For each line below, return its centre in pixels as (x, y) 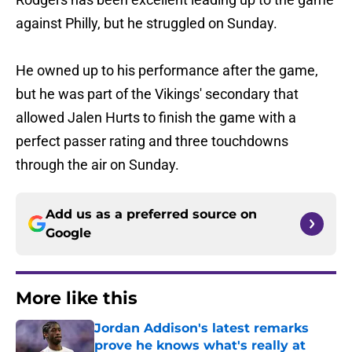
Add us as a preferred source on (151, 214)
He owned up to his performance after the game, (167, 71)
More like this (77, 299)
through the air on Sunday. (97, 165)
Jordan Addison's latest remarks (202, 328)
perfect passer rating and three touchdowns (152, 141)
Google (68, 233)
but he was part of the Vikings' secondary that (157, 94)
